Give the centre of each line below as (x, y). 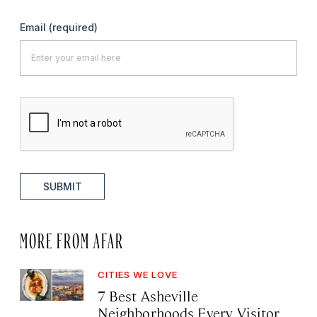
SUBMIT (62, 186)
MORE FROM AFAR (72, 237)
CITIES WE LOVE (138, 274)
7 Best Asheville (148, 295)
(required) (73, 27)
